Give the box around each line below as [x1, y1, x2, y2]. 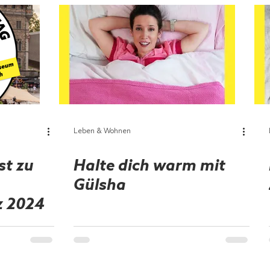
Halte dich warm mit [74, 157, 225, 176]
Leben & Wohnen [74, 127, 131, 136]
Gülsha [74, 176, 126, 195]
